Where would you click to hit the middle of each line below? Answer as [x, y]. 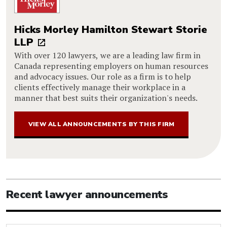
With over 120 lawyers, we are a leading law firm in [107, 55]
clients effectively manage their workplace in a [100, 87]
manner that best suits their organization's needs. [106, 98]
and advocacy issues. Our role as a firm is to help [103, 76]
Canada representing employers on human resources [111, 66]
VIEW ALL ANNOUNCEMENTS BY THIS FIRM [102, 124]
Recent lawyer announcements [87, 194]
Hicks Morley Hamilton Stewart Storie [111, 29]
